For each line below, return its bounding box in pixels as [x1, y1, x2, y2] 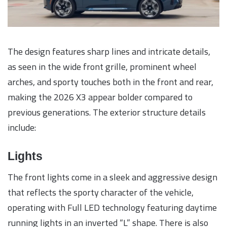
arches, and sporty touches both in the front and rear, [8, 73, 213, 90]
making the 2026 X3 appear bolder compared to [8, 88, 193, 105]
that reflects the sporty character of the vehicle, [8, 184, 194, 201]
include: [8, 119, 36, 136]
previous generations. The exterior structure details [8, 103, 206, 121]
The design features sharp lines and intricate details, [8, 43, 210, 60]
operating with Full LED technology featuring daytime [8, 199, 217, 216]
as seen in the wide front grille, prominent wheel [8, 58, 197, 75]
